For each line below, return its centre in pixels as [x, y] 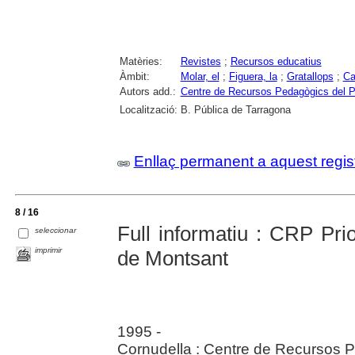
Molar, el [200, 76]
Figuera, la [253, 76]
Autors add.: [147, 91]
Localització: [148, 109]
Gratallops [310, 76]
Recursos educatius [276, 61]
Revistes [200, 61]
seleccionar [56, 230]
